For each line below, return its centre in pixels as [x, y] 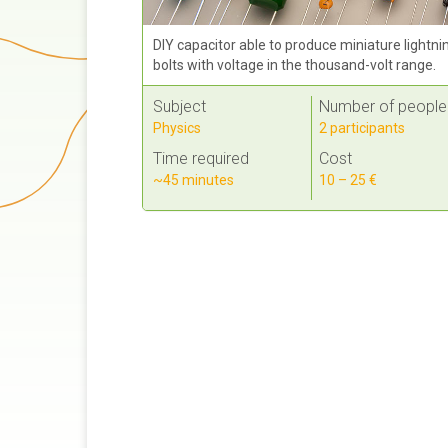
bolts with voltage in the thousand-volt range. [295, 64]
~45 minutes [194, 179]
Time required [201, 158]
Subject [180, 106]
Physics [177, 127]
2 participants [361, 127]
